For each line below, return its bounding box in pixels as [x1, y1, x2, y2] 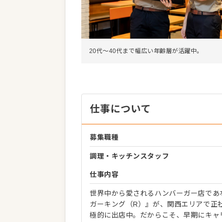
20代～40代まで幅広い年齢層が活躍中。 [89, 48, 203, 55]
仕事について [90, 104, 151, 115]
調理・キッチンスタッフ [90, 152, 169, 161]
